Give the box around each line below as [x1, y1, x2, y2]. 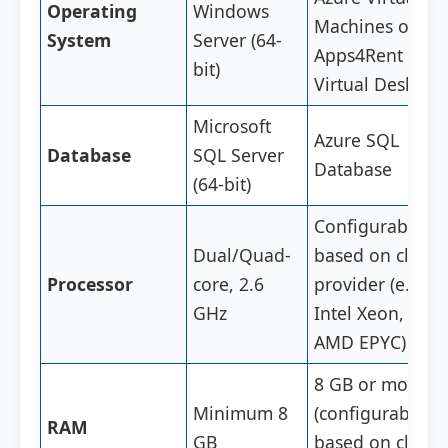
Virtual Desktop [314, 72, 443, 96]
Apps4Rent [314, 43, 404, 67]
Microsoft [193, 114, 272, 138]
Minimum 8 [193, 401, 289, 425]
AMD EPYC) [314, 330, 407, 354]
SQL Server [193, 143, 285, 167]
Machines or [314, 14, 417, 38]
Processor [47, 272, 134, 296]
